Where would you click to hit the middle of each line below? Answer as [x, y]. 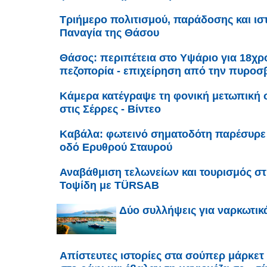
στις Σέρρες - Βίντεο [110, 109]
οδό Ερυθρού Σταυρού [116, 148]
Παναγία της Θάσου [109, 33]
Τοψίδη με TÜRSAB [109, 186]
